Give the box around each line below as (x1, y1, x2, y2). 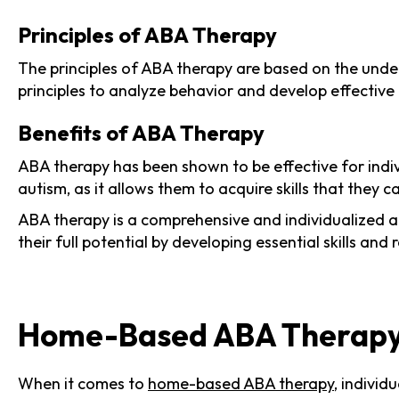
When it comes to (18, 372, 148, 394)
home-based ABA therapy (148, 372, 334, 394)
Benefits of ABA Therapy (18, 118, 265, 146)
